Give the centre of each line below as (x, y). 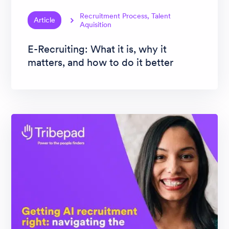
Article (44, 20)
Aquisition (96, 24)
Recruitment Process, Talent (125, 16)
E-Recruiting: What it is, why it (97, 49)
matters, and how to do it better (100, 63)
